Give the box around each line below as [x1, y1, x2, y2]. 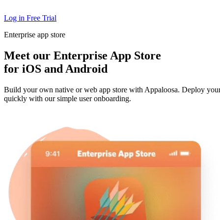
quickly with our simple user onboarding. [4, 94, 131, 103]
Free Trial [27, 14, 56, 22]
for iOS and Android [4, 62, 108, 75]
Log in [4, 14, 27, 22]
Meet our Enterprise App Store [4, 49, 161, 62]
